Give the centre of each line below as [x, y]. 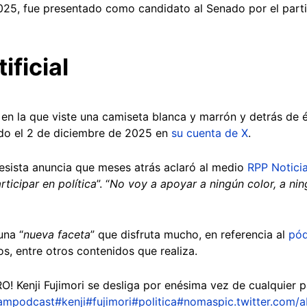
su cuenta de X [210, 133]
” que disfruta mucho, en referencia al [189, 234]
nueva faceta [57, 234]
